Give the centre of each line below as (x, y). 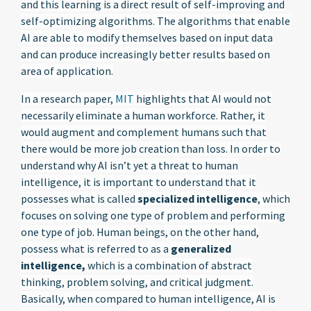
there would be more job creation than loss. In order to (151, 149)
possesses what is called (79, 199)
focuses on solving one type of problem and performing (153, 215)
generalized (201, 249)
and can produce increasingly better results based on (145, 54)
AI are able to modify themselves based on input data (147, 37)
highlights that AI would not (203, 99)
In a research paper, (68, 99)
